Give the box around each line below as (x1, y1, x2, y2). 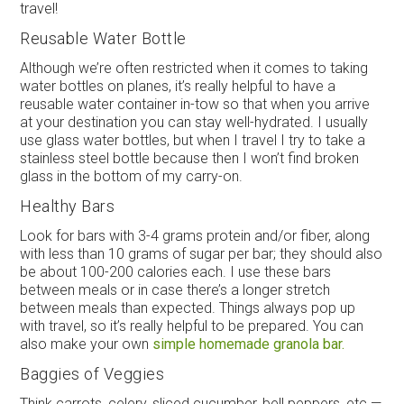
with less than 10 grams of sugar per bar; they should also (20, 244, 383, 262)
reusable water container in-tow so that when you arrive (20, 95, 371, 113)
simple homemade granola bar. (152, 335, 345, 353)
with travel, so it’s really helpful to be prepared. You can (20, 317, 364, 335)
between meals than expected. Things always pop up (20, 298, 356, 317)
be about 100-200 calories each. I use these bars (20, 262, 332, 280)
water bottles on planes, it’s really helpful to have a (20, 77, 336, 95)
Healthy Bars (20, 196, 115, 216)
